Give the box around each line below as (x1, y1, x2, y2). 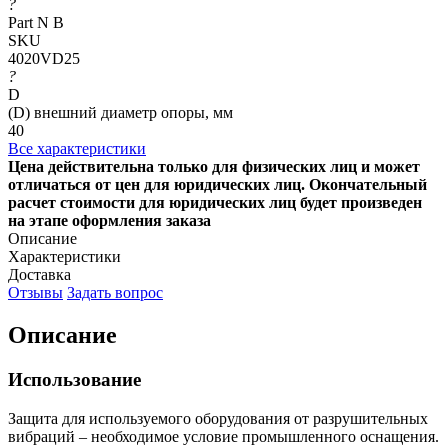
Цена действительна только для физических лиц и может (8, 157, 420, 175)
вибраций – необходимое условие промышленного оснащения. (8, 427, 439, 445)
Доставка (8, 265, 71, 283)
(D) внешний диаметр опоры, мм (8, 103, 233, 121)
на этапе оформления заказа (8, 211, 211, 229)
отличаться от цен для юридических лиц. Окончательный (8, 175, 427, 193)
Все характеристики (8, 139, 146, 157)
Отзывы (8, 283, 63, 301)
